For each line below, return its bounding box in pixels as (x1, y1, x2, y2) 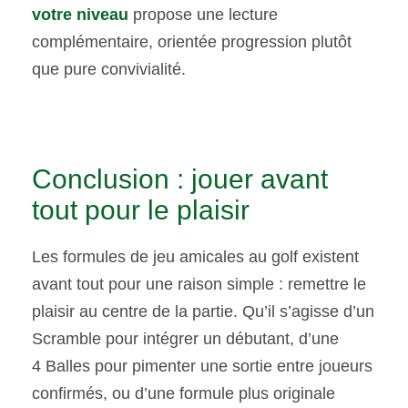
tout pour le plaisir (32, 195, 250, 226)
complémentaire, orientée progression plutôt (32, 33, 352, 52)
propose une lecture (128, 5, 278, 25)
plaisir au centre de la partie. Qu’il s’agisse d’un (32, 302, 374, 321)
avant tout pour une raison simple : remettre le (32, 275, 366, 294)
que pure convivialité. (32, 60, 186, 79)
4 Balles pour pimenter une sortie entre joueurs (32, 357, 372, 376)
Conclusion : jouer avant (32, 164, 328, 195)
